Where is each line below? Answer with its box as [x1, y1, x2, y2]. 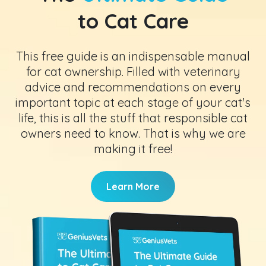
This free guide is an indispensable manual [16, 49, 250, 64]
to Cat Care [77, 8, 189, 34]
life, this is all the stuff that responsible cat [18, 110, 248, 126]
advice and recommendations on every [25, 80, 241, 95]
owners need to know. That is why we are [20, 126, 246, 141]
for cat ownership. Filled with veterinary [26, 64, 240, 80]
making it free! [94, 141, 172, 157]
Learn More [106, 180, 160, 193]
